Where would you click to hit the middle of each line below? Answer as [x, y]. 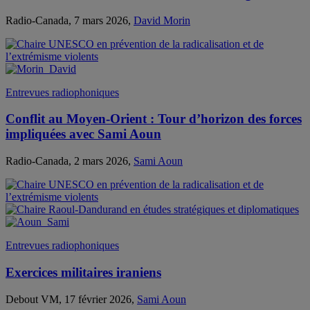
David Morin [162, 20]
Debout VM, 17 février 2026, [71, 299]
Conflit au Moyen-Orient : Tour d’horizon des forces [154, 119]
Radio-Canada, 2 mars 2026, [70, 161]
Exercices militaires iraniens [83, 272]
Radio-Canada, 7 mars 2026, [70, 20]
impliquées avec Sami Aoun [83, 134]
